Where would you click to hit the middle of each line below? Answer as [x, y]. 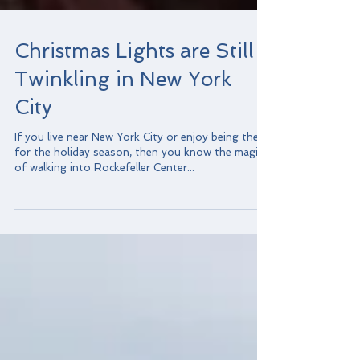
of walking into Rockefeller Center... [104, 200]
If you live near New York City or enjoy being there [141, 169]
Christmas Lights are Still [134, 83]
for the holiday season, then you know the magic [139, 184]
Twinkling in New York [123, 111]
